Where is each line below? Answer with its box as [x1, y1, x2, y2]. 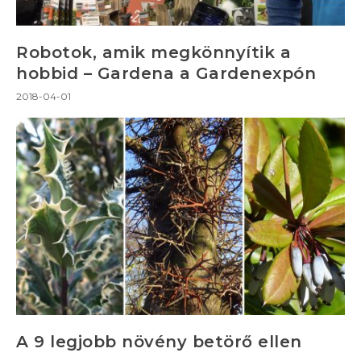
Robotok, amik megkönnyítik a [16, 42, 291, 62]
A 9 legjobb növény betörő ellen [16, 331, 302, 351]
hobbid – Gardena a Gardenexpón [16, 63, 316, 83]
